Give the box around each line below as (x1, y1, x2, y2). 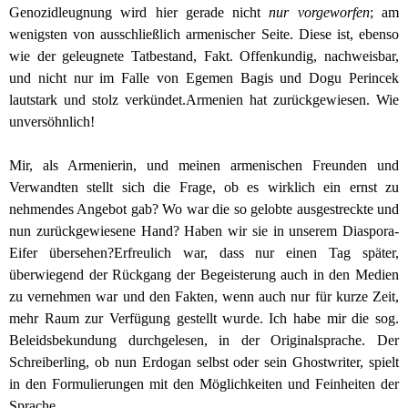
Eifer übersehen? (9, 244, 114, 260)
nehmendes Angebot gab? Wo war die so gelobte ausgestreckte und (9, 200, 399, 217)
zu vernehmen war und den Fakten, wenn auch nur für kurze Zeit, (9, 288, 399, 304)
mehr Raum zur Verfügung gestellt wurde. (9, 310, 270, 326)
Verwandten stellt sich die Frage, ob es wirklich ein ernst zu (9, 178, 399, 195)
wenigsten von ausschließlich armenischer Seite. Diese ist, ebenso (9, 25, 399, 42)
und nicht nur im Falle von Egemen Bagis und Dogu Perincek (9, 69, 399, 86)
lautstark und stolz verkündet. (9, 91, 186, 107)
